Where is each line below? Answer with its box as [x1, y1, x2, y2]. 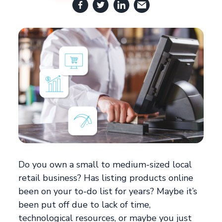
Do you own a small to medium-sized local [18, 159, 192, 171]
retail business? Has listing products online [18, 172, 194, 184]
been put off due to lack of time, [18, 199, 151, 211]
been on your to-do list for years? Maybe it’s [18, 185, 198, 198]
